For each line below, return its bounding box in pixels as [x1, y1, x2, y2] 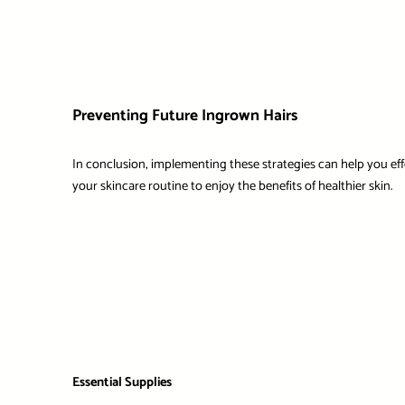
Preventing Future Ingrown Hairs [71, 103, 297, 129]
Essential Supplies [71, 372, 172, 394]
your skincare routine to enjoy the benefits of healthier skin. [71, 175, 392, 198]
